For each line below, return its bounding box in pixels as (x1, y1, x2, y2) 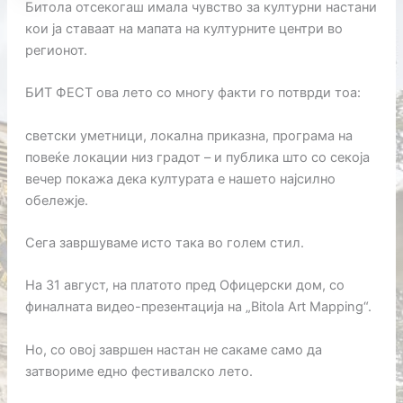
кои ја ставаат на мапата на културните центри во (24, 20, 343, 37)
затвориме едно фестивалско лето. (24, 363, 253, 380)
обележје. (24, 192, 88, 209)
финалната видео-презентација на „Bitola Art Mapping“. (24, 299, 372, 316)
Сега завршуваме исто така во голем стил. (24, 234, 304, 251)
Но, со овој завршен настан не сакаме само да (24, 341, 322, 358)
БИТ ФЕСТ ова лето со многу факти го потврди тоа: (24, 85, 361, 102)
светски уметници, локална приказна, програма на (24, 127, 353, 144)
